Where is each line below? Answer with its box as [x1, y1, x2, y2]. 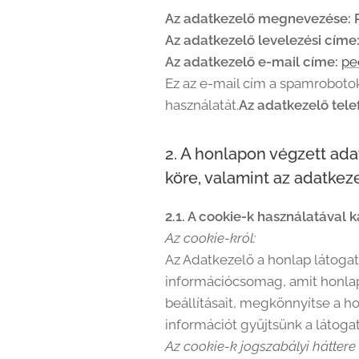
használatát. [164, 97, 239, 113]
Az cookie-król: [164, 230, 256, 246]
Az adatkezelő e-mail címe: [164, 54, 338, 70]
